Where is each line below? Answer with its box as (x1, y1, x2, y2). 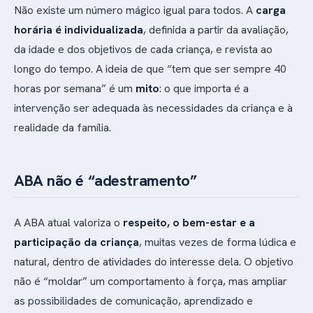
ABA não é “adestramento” (14, 170, 197, 191)
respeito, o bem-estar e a (123, 214, 255, 230)
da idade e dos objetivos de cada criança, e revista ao (14, 41, 272, 57)
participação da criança (14, 234, 139, 249)
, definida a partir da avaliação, (143, 22, 289, 37)
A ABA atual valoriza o (14, 214, 123, 230)
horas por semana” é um (14, 80, 136, 96)
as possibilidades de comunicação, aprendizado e (14, 293, 253, 308)
